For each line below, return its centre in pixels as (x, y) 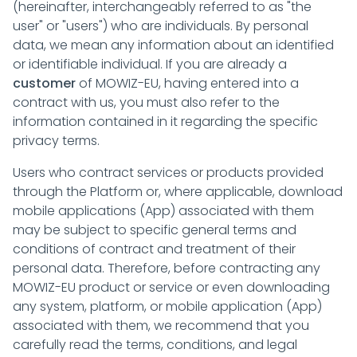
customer (44, 83)
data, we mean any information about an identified (173, 45)
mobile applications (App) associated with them (163, 211)
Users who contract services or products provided (168, 173)
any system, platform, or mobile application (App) (167, 306)
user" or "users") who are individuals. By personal (161, 26)
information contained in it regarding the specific (165, 122)
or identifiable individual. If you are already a (150, 64)
